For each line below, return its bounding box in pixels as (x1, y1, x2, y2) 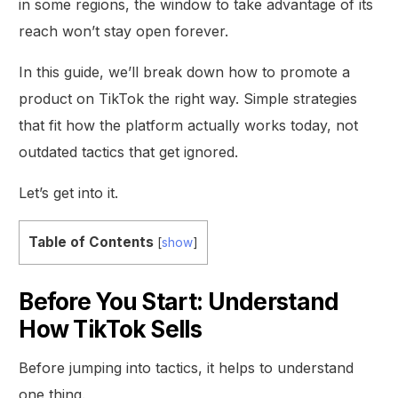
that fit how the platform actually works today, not (19, 115, 359, 134)
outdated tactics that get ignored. (19, 142, 239, 161)
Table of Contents (28, 233, 155, 251)
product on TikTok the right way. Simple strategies (19, 89, 358, 107)
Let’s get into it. (19, 183, 119, 202)
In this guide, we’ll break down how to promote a (19, 62, 351, 81)
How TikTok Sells (19, 314, 202, 343)
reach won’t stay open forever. (19, 21, 229, 40)
